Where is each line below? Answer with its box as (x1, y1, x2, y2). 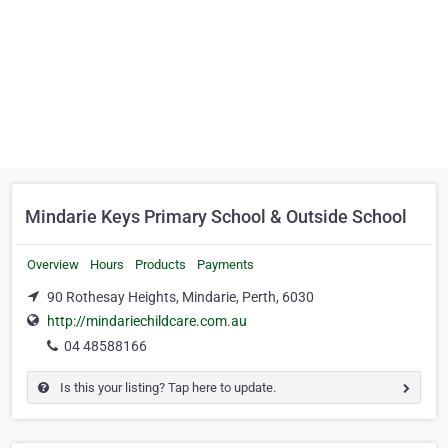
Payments (197, 257, 254, 272)
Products (135, 257, 186, 272)
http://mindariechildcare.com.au (47, 313, 247, 330)
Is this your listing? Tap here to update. (57, 380, 276, 396)
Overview (27, 257, 79, 272)
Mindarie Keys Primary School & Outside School (25, 206, 407, 227)
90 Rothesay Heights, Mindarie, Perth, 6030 (47, 289, 314, 305)
